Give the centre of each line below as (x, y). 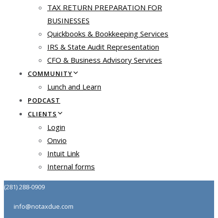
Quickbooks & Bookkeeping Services (108, 34)
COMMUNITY (50, 73)
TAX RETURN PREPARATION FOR (104, 7)
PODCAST (44, 100)
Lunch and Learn (74, 87)
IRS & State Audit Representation (103, 47)
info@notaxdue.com (44, 206)
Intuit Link (63, 153)
